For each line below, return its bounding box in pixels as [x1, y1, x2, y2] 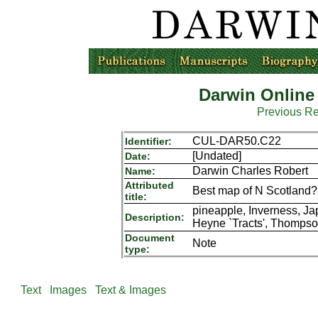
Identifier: [124, 136, 172, 147]
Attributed [124, 180, 174, 191]
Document [124, 232, 175, 243]
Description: [124, 212, 185, 223]
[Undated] [192, 150, 241, 162]
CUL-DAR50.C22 [192, 135, 281, 147]
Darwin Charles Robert [192, 165, 308, 177]
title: [124, 191, 147, 202]
